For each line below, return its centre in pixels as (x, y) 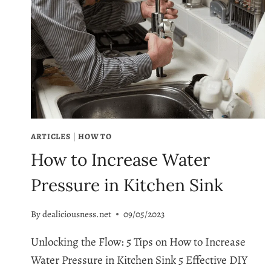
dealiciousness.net (77, 214)
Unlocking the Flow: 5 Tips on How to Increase (138, 242)
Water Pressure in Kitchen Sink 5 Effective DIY (139, 260)
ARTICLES (51, 137)
